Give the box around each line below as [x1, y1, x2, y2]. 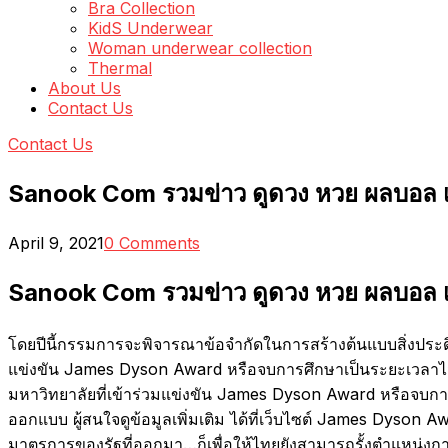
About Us [48, 78, 121, 98]
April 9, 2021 [8, 232, 104, 253]
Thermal [88, 58, 152, 78]
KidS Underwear [88, 18, 213, 38]
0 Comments [104, 232, 200, 253]
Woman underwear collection [88, 38, 312, 58]
